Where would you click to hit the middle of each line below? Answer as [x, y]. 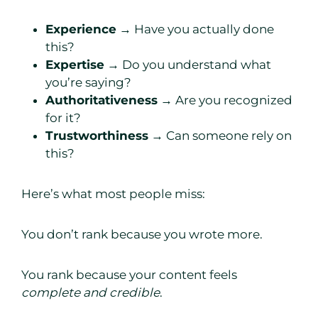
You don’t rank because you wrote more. [142, 235]
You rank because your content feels [129, 275]
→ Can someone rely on [220, 136]
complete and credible [91, 293]
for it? [63, 118]
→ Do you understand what [188, 65]
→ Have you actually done [195, 29]
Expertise [75, 65]
